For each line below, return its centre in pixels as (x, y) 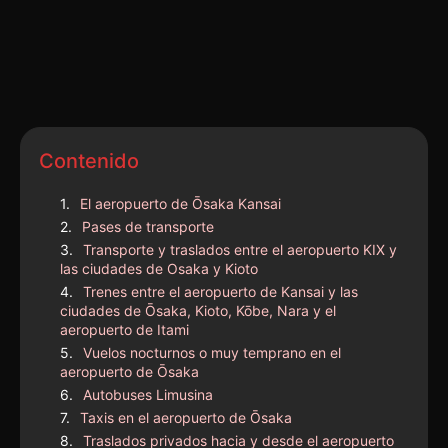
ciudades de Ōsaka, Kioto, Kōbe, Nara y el (198, 310)
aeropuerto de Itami (124, 329)
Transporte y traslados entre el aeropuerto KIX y (240, 249)
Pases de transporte (148, 226)
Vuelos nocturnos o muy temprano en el (212, 352)
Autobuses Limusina (148, 394)
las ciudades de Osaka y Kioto (159, 268)
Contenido (89, 160)
